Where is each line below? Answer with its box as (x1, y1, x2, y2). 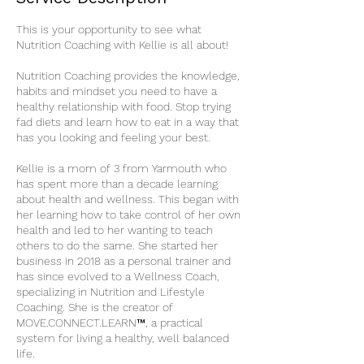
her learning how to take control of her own (16, 208, 240, 221)
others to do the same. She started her (16, 239, 218, 252)
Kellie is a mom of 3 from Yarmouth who (16, 162, 227, 175)
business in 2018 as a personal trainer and (16, 254, 231, 267)
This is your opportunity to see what (16, 23, 201, 36)
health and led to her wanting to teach (16, 223, 213, 236)
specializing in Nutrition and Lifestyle (16, 285, 205, 298)
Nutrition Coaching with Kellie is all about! (16, 38, 228, 51)
